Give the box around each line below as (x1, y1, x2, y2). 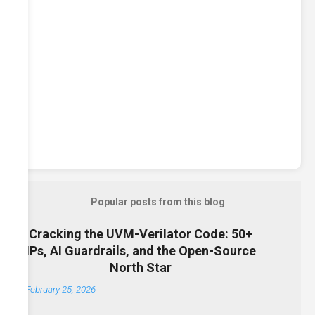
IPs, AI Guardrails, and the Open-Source (25, 243, 256, 259)
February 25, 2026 (25, 283, 96, 295)
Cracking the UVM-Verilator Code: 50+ (29, 226, 252, 242)
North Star (110, 260, 172, 276)
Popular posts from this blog (90, 196, 225, 208)
